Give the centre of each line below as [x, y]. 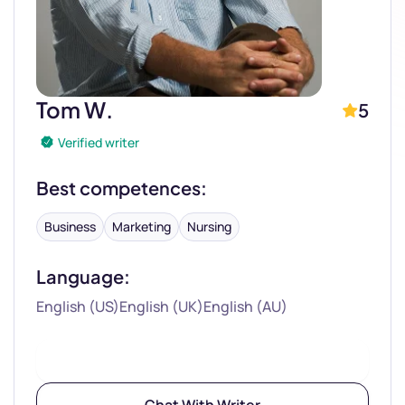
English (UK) [161, 306]
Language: [83, 276]
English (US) [78, 306]
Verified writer [99, 142]
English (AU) [245, 306]
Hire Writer [202, 361]
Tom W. [75, 109]
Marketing [141, 226]
